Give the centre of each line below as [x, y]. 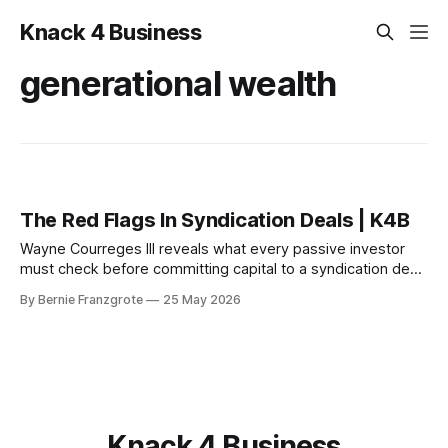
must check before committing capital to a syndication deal [220, 269]
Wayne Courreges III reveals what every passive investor [212, 249]
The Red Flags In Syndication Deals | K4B [215, 220]
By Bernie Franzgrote [81, 300]
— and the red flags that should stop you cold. [177, 289]
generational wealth [178, 83]
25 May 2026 [202, 300]
